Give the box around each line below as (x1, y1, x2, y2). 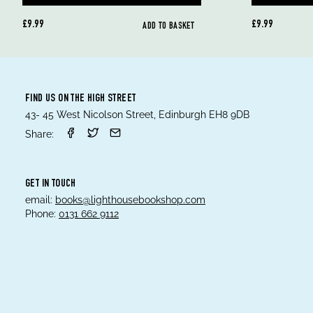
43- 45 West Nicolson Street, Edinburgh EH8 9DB (25, 109, 249, 120)
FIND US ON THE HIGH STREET (25, 94, 136, 105)
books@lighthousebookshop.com (55, 194, 205, 205)
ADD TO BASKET (143, 22, 194, 31)
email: (25, 194, 52, 205)
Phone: (25, 208, 56, 219)
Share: (25, 129, 54, 140)
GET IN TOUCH (25, 179, 76, 190)
